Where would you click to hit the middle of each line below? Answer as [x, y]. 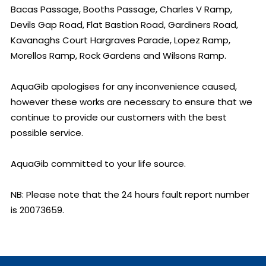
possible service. [47, 133]
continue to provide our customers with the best [119, 117]
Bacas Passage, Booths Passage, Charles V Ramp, [121, 9]
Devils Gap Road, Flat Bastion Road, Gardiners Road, [124, 25]
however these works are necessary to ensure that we [132, 102]
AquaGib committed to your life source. [98, 164]
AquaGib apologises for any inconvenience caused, [124, 86]
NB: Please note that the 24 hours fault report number [130, 194]
